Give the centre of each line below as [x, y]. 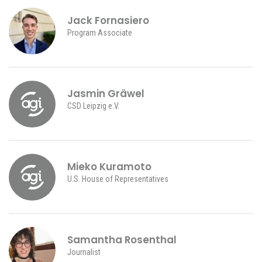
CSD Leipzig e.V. [93, 106]
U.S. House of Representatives [118, 179]
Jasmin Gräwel [106, 94]
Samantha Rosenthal [122, 240]
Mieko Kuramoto [109, 167]
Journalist [84, 252]
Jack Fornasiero [108, 20]
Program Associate [100, 33]
